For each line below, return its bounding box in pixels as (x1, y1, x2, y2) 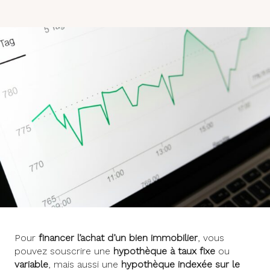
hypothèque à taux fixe (113, 245, 215, 257)
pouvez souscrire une (14, 245, 113, 257)
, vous (198, 232, 224, 244)
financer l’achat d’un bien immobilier (39, 232, 198, 244)
